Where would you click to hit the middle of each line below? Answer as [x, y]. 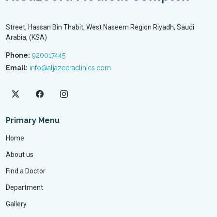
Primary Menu [33, 120]
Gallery [16, 204]
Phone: [18, 55]
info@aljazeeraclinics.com [70, 68]
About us [20, 155]
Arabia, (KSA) [26, 37]
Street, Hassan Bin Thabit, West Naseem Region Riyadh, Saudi [100, 27]
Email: [17, 68]
